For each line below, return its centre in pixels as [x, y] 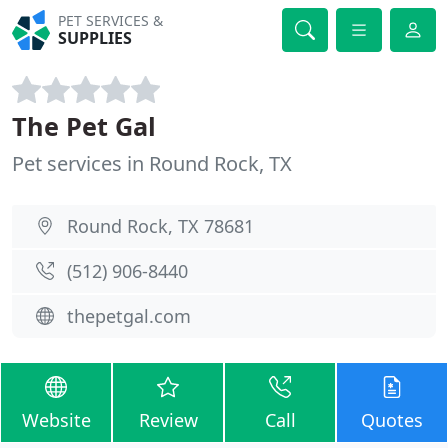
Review [168, 420]
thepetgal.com [129, 316]
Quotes [392, 420]
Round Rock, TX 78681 [160, 226]
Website [56, 420]
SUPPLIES [95, 38]
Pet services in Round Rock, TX [152, 163]
